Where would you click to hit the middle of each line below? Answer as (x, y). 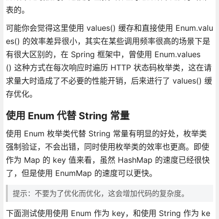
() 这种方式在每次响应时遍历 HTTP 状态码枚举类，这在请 (109, 67)
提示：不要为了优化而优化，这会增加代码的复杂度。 (100, 193)
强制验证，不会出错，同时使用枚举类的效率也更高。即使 (107, 146)
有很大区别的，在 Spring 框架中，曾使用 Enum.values (103, 54)
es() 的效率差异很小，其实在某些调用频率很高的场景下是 (108, 41)
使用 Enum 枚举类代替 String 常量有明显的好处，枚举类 (106, 133)
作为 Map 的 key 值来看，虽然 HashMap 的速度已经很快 (108, 160)
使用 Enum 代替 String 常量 (67, 116)
